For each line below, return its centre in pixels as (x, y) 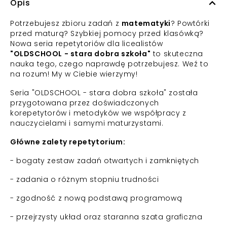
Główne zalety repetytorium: (68, 142)
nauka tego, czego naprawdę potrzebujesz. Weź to (109, 64)
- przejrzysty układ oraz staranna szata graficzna (106, 217)
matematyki (146, 23)
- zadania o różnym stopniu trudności (85, 179)
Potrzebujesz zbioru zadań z (66, 23)
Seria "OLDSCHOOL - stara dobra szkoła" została (104, 93)
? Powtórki (190, 23)
